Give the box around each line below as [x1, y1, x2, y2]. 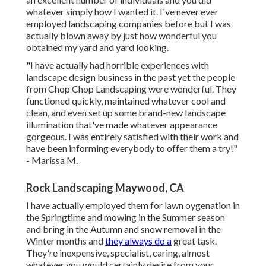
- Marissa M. [26, 154, 78, 166]
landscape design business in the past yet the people [26, 71, 235, 83]
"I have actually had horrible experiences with [26, 59, 209, 71]
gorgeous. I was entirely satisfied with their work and [26, 131, 239, 142]
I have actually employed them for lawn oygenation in [26, 199, 240, 211]
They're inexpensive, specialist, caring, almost [26, 247, 210, 259]
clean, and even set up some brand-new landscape [26, 107, 226, 119]
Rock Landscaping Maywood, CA [26, 181, 184, 195]
